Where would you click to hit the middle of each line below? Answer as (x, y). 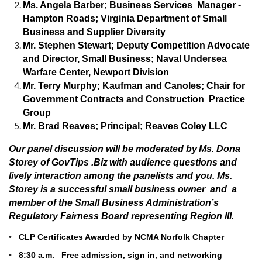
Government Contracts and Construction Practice (134, 99)
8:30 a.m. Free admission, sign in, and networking (120, 255)
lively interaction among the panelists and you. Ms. (120, 176)
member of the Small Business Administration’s (114, 203)
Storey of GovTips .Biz (58, 163)
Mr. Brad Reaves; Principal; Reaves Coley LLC (125, 126)
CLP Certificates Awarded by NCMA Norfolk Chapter (118, 237)
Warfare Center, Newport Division (96, 73)
